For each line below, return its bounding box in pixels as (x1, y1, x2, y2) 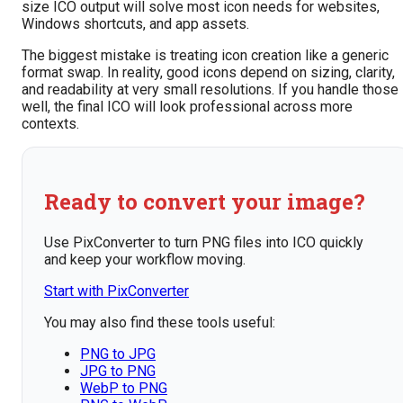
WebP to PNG (80, 379, 167, 397)
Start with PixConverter (44, 282, 189, 300)
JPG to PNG (80, 362, 156, 380)
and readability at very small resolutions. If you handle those (22, 80, 399, 98)
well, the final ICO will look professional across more (22, 97, 353, 115)
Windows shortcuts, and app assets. (22, 14, 249, 32)
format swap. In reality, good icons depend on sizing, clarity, (22, 63, 395, 81)
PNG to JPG (80, 345, 156, 363)
